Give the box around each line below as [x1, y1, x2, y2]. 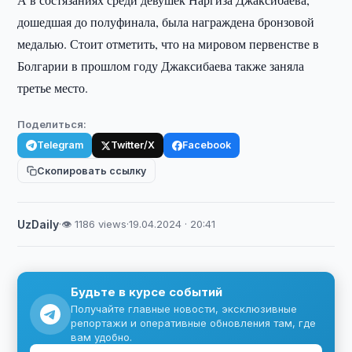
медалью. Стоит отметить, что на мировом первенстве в [17, 35, 320, 52]
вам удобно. [71, 331, 133, 343]
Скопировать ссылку [37, 164, 147, 177]
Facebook [182, 139, 232, 151]
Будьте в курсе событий [71, 284, 223, 299]
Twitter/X [111, 139, 156, 151]
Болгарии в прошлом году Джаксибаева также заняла [17, 57, 305, 74]
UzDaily [17, 218, 60, 231]
